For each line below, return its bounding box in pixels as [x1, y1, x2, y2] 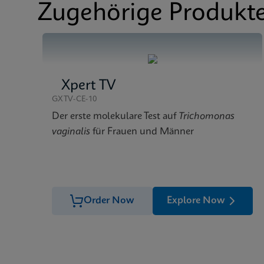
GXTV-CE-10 [52, 95, 97, 103]
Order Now [84, 196, 135, 206]
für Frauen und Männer [90, 127, 194, 137]
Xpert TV [61, 79, 116, 93]
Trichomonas [179, 111, 235, 121]
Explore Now [166, 196, 225, 206]
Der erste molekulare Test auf [52, 111, 179, 121]
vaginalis [52, 127, 90, 137]
